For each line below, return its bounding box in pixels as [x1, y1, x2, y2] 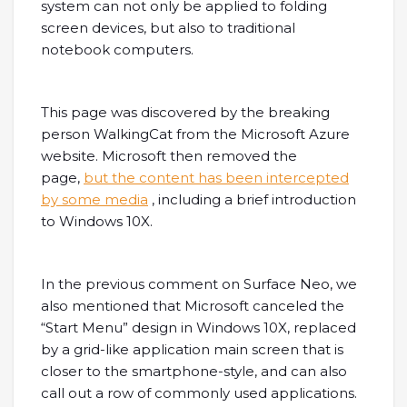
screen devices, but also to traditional [41, 19, 295, 37]
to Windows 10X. [41, 213, 153, 231]
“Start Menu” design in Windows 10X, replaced [41, 319, 356, 337]
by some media [41, 191, 148, 209]
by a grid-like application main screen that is [41, 341, 343, 359]
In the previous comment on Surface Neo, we [41, 275, 357, 293]
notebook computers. [41, 41, 194, 59]
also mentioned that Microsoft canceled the [41, 297, 344, 315]
